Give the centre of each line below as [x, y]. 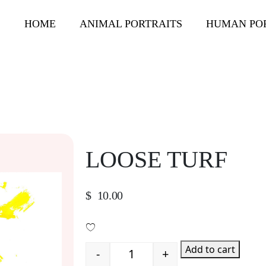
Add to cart [210, 249]
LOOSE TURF [156, 159]
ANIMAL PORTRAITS [131, 24]
